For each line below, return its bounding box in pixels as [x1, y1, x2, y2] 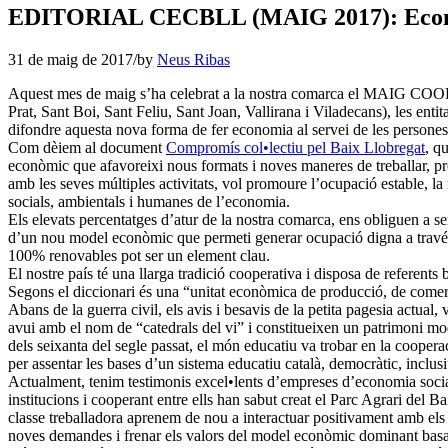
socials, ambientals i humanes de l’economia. [8, 192, 290, 210]
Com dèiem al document [8, 138, 166, 156]
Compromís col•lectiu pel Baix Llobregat [166, 138, 425, 156]
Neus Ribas [157, 50, 230, 68]
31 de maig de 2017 [8, 50, 133, 68]
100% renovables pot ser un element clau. [8, 246, 270, 264]
